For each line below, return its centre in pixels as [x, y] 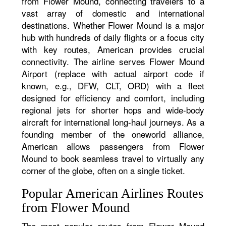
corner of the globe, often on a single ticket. [104, 170]
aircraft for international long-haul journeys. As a [113, 122]
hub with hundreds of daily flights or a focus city [113, 37]
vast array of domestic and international [113, 13]
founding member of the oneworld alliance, [113, 134]
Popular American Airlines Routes [113, 193]
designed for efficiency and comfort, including [113, 98]
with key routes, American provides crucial [113, 49]
